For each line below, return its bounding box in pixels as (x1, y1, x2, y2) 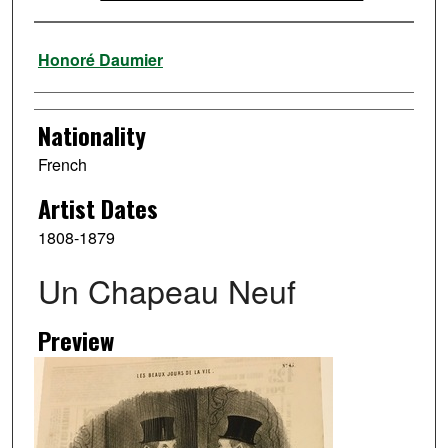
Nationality (37, 117, 146, 154)
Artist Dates (37, 190, 158, 227)
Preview (37, 321, 114, 358)
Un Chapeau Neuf (37, 266, 296, 313)
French (37, 153, 87, 177)
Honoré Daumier (37, 48, 163, 72)
